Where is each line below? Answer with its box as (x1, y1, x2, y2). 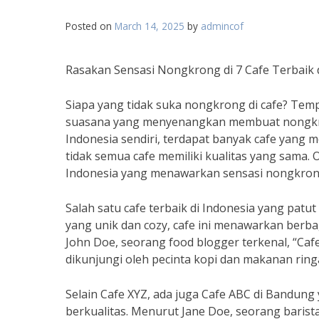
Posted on (66, 19, 115, 33)
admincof (201, 19, 244, 33)
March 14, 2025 (115, 19, 184, 33)
